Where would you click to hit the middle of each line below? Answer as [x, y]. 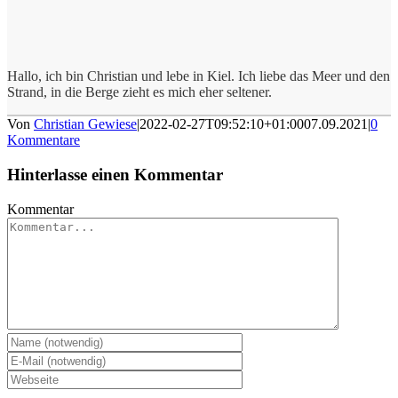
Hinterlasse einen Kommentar [115, 174]
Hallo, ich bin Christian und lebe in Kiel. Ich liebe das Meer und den [199, 76]
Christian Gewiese [85, 124]
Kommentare [44, 140]
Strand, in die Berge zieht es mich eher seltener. [139, 92]
